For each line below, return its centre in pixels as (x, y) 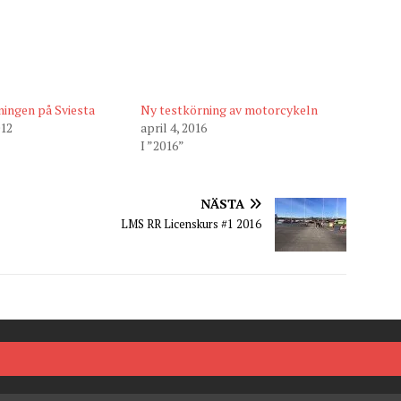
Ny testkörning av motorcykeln (229, 109)
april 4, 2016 (173, 127)
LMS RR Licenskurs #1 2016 (192, 223)
